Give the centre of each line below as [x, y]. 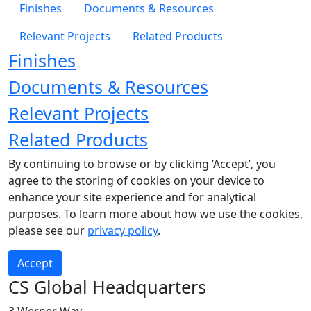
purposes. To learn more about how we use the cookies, [155, 213]
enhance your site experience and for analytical [132, 197]
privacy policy [123, 230]
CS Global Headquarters [107, 286]
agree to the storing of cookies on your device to [136, 180]
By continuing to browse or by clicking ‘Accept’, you [142, 163]
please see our [48, 230]
